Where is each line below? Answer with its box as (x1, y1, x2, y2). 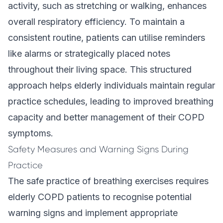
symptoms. (8, 128, 53, 138)
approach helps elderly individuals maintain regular (8, 80, 215, 91)
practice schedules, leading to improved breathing (8, 96, 214, 107)
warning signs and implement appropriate (8, 208, 178, 218)
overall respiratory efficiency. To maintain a (8, 16, 185, 27)
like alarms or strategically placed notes (8, 48, 170, 59)
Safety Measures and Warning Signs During (8, 144, 189, 154)
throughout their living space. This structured (8, 64, 192, 75)
